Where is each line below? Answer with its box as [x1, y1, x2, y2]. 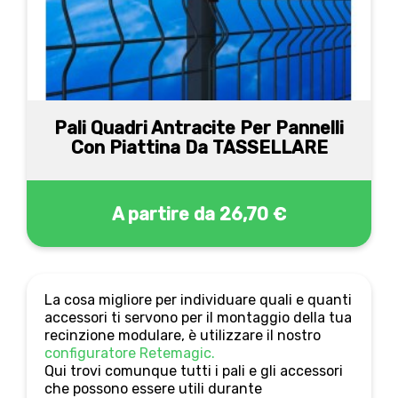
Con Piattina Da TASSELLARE [70, 137, 328, 158]
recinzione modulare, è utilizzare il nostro [44, 327, 321, 344]
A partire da [112, 203, 215, 225]
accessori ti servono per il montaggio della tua [44, 309, 352, 326]
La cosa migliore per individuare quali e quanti [44, 291, 352, 308]
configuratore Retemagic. [44, 345, 215, 362]
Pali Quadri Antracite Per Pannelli [54, 117, 344, 139]
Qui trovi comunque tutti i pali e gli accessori [44, 362, 343, 379]
